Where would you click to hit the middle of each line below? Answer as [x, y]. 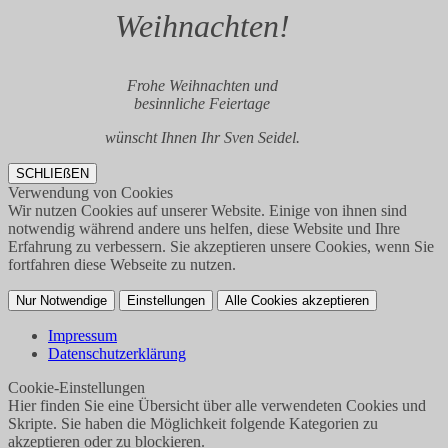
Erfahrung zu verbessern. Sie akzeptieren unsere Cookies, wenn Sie [221, 246]
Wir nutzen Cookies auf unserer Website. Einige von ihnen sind [207, 210]
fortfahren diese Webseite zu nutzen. [122, 264]
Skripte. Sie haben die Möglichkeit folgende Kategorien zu [193, 423]
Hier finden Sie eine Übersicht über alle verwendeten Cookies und [217, 405]
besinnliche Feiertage [202, 103]
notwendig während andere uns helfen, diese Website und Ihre [204, 228]
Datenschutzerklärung [117, 353]
